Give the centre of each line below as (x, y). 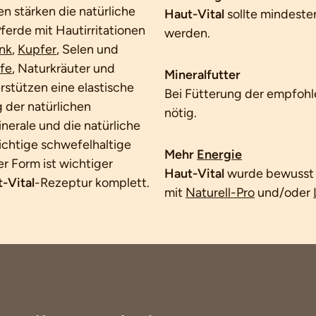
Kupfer (37, 49)
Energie (219, 154)
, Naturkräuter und (63, 68)
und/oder (284, 193)
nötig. (181, 113)
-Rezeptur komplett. (92, 183)
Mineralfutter (202, 75)
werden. (187, 33)
